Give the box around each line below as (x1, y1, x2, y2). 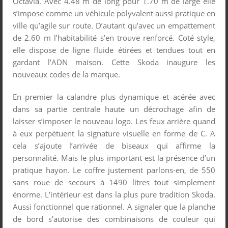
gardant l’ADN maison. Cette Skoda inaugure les (13, 56, 215, 67)
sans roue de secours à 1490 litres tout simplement (13, 177, 215, 187)
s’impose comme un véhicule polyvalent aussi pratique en (13, 8, 215, 18)
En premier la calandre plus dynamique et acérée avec (13, 91, 215, 102)
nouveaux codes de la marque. (13, 69, 120, 79)
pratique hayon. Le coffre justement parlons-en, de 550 (13, 164, 215, 175)
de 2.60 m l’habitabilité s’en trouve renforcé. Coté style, (13, 32, 215, 43)
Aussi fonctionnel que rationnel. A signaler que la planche (13, 201, 215, 212)
